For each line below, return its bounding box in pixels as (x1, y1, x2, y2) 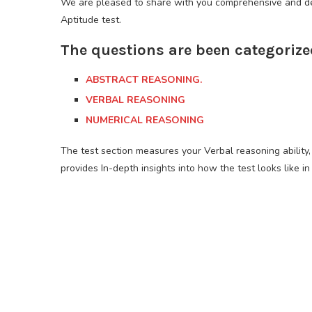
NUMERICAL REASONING (86, 114, 204, 127)
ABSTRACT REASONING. (86, 73, 202, 87)
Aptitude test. (61, 13, 121, 27)
